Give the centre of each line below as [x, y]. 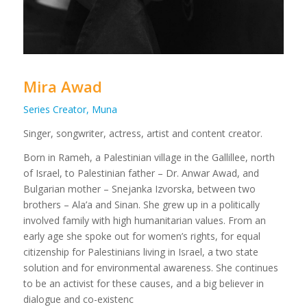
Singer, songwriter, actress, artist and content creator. [143, 133]
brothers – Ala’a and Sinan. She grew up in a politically [141, 204]
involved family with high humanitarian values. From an [144, 220]
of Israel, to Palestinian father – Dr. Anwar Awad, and [141, 173]
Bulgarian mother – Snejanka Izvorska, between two [139, 188]
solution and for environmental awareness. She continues [150, 267]
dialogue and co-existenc [78, 299]
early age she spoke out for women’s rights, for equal [142, 236]
